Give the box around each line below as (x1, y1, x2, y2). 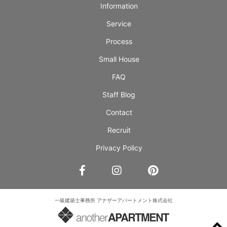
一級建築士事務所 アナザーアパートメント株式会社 (54, 197, 173, 203)
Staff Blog (102, 90, 135, 99)
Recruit (107, 126, 131, 134)
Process (105, 37, 132, 46)
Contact (105, 108, 132, 117)
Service (106, 19, 131, 28)
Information (100, 2, 138, 10)
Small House (98, 55, 139, 63)
